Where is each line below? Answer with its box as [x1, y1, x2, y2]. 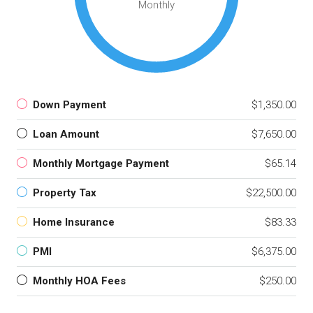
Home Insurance [33, 216, 115, 229]
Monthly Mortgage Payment [33, 157, 169, 170]
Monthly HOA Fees [33, 275, 126, 288]
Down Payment [33, 99, 106, 112]
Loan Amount [33, 128, 99, 141]
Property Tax [33, 187, 96, 200]
